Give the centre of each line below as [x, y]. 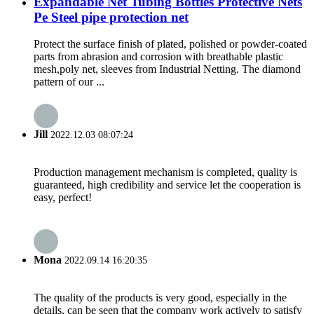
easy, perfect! [63, 197]
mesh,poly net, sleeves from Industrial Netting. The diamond [167, 69]
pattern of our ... [69, 82]
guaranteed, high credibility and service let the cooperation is [167, 184]
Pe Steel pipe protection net [111, 17]
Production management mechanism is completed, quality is [165, 172]
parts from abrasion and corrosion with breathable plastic [158, 57]
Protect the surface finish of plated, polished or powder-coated [170, 44]
